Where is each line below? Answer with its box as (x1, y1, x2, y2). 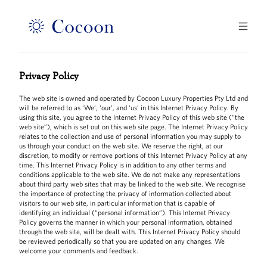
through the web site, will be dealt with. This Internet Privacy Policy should (19, 228, 240, 235)
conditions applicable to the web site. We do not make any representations (19, 170, 240, 178)
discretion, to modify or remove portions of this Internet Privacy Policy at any (19, 151, 247, 159)
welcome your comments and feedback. (19, 247, 138, 254)
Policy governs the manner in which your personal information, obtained (19, 218, 232, 226)
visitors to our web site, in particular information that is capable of (19, 199, 215, 207)
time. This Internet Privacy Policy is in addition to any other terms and (19, 161, 226, 169)
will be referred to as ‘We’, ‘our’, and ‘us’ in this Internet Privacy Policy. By (19, 104, 238, 111)
